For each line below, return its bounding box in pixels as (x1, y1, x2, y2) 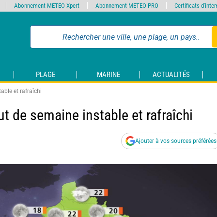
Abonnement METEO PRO (95, 2, 158, 9)
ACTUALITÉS (153, 70, 190, 79)
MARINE (96, 70, 120, 79)
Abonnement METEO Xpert (14, 2, 79, 9)
